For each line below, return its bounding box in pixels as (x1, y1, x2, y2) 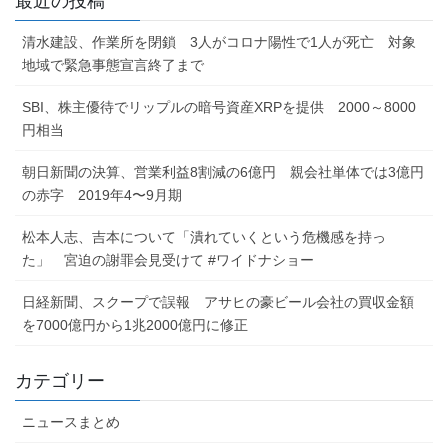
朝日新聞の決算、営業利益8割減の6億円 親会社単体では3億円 (22, 164, 424, 181)
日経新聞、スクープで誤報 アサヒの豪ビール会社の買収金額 (22, 294, 414, 311)
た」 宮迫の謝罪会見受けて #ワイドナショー (22, 252, 314, 269)
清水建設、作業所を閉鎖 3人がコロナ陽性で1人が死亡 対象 (22, 34, 416, 51)
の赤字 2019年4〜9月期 (22, 187, 182, 204)
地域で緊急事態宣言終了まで (22, 57, 204, 74)
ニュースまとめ (22, 414, 120, 431)
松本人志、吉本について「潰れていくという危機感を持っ (22, 229, 386, 246)
